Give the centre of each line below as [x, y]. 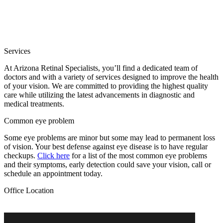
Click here [54, 155]
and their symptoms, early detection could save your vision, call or [108, 164]
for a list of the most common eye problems [138, 155]
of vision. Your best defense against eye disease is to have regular [106, 146]
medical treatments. [34, 104]
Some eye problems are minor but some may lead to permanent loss [110, 137]
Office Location [29, 190]
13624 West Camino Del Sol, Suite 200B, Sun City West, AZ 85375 [111, 207]
